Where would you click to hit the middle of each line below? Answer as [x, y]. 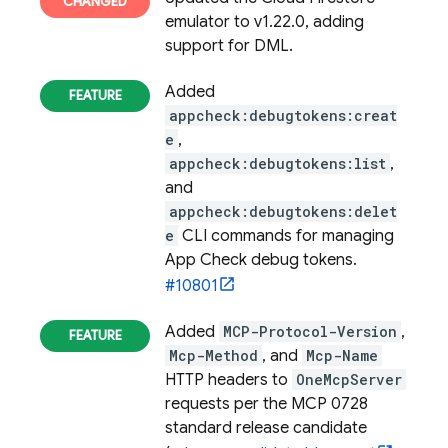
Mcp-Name [342, 355]
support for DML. [229, 46]
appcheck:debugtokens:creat [283, 115]
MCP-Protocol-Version [310, 331]
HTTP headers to [228, 380]
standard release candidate [266, 428]
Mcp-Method [213, 355]
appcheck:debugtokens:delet [283, 211]
